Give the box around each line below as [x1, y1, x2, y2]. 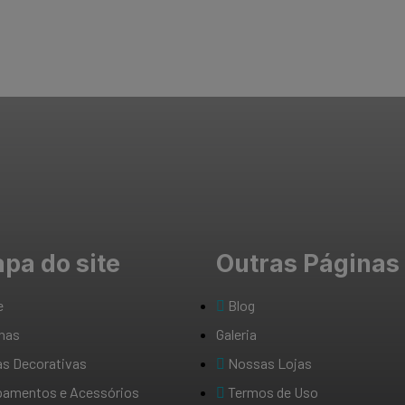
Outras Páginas [216, 249, 400, 279]
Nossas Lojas [228, 354, 313, 372]
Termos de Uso [228, 383, 319, 401]
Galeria [216, 325, 258, 344]
